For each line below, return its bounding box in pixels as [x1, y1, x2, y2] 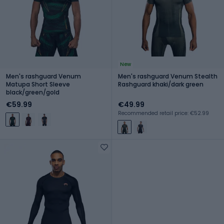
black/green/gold [6, 87, 59, 96]
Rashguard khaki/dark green [118, 79, 203, 88]
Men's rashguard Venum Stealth [118, 71, 217, 80]
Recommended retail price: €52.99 [118, 109, 209, 117]
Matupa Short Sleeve [6, 79, 70, 88]
